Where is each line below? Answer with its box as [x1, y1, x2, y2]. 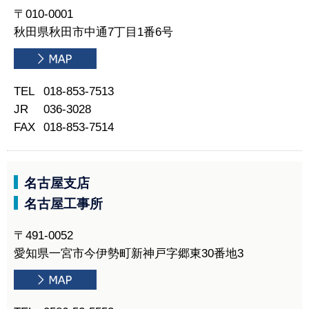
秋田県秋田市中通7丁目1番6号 [14, 26, 173, 39]
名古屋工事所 [24, 196, 103, 211]
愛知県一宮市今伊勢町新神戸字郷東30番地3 [14, 246, 243, 260]
